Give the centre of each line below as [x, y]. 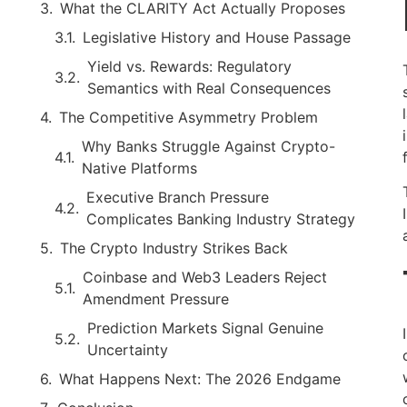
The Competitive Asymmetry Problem [189, 117]
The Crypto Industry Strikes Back [174, 248]
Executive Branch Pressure [178, 197]
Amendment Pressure [156, 299]
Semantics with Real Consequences [209, 88]
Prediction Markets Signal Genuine [205, 328]
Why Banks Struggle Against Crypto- [208, 146]
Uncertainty [128, 350]
